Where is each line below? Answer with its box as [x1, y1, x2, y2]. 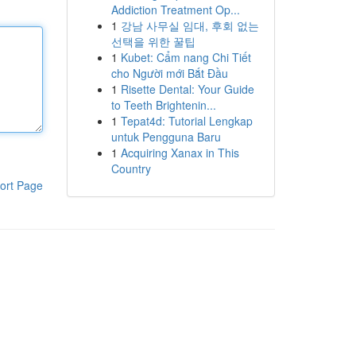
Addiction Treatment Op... [110, 2, 240, 17]
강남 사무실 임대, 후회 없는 [120, 17, 259, 33]
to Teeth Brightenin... [110, 97, 216, 113]
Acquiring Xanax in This [120, 145, 239, 161]
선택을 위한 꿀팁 [110, 33, 195, 49]
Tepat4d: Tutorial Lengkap [120, 113, 253, 129]
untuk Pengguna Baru [110, 129, 221, 145]
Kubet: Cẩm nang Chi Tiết [120, 49, 251, 65]
